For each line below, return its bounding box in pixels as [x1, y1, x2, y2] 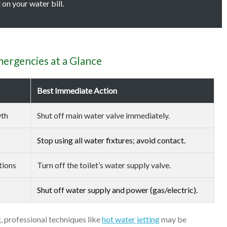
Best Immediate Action [37, 86, 117, 95]
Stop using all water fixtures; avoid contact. [37, 135, 185, 145]
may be [160, 214, 186, 224]
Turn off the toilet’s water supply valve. [37, 160, 171, 170]
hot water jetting [102, 214, 160, 224]
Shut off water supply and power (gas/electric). [37, 185, 198, 195]
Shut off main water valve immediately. [37, 110, 170, 120]
